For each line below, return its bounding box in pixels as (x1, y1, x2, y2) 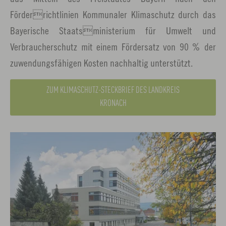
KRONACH (99, 99, 127, 108)
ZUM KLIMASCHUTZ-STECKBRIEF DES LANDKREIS (46, 86, 180, 95)
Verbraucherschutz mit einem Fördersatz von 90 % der (10, 40, 216, 52)
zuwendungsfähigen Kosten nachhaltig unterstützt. (10, 56, 193, 69)
